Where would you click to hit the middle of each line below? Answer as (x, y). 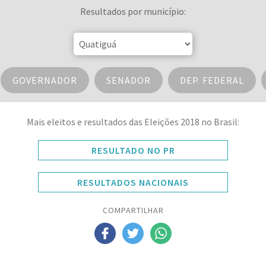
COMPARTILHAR (133, 210)
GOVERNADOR (45, 80)
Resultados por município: (133, 12)
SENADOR (128, 80)
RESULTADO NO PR (133, 151)
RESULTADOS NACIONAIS (133, 183)
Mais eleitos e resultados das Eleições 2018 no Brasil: (133, 122)
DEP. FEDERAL (212, 80)
